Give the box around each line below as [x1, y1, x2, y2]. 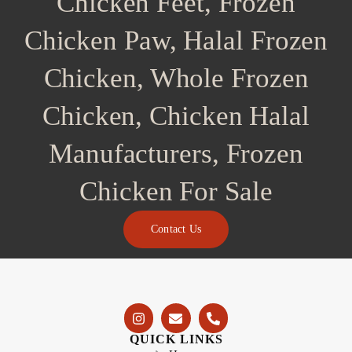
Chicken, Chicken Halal [42, 101, 310, 132]
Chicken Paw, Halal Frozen [24, 25, 328, 57]
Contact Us [151, 223, 201, 236]
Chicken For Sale [79, 176, 273, 207]
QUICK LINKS [129, 332, 223, 346]
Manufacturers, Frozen [49, 138, 303, 170]
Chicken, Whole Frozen [43, 63, 309, 94]
